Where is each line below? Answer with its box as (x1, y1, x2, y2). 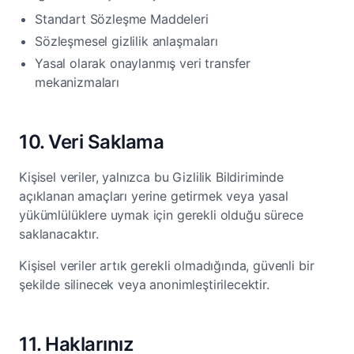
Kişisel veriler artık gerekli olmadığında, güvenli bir (19, 258, 314, 273)
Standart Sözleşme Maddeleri (35, 11, 209, 27)
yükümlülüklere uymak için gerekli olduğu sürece (19, 207, 303, 223)
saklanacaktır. (19, 226, 99, 242)
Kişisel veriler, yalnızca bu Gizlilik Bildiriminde (19, 169, 284, 185)
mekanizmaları (35, 74, 119, 90)
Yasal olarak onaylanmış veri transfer (35, 55, 251, 71)
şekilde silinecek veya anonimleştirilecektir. (19, 277, 269, 292)
